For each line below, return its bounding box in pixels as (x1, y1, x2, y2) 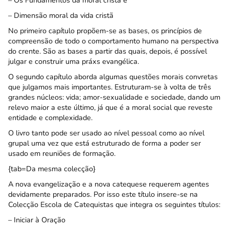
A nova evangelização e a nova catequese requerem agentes (8, 179, 209, 189)
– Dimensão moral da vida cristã (8, 10, 113, 20)
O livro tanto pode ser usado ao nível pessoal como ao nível (8, 128, 204, 138)
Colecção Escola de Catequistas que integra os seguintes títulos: (8, 199, 220, 210)
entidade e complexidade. (8, 112, 93, 123)
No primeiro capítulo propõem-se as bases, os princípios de (8, 26, 202, 36)
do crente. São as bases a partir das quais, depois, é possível (8, 46, 207, 56)
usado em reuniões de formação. (8, 148, 116, 158)
